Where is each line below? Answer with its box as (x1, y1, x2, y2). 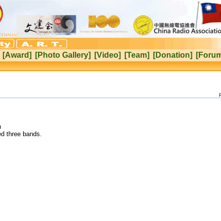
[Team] (124, 51, 149, 59)
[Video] (94, 51, 121, 59)
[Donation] (153, 51, 192, 59)
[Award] (2, 51, 32, 59)
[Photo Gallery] (35, 51, 91, 59)
